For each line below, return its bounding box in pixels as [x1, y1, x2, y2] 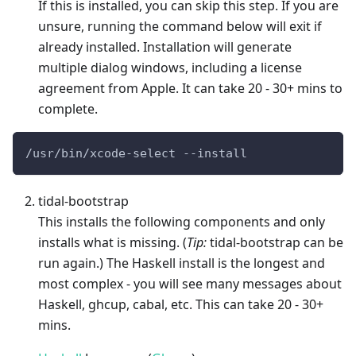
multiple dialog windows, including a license [38, 59, 302, 76]
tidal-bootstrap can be [207, 234, 343, 251]
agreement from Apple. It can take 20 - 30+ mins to [38, 79, 342, 97]
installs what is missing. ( [38, 234, 187, 251]
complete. [38, 100, 98, 118]
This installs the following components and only [38, 213, 325, 230]
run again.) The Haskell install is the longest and [38, 254, 325, 272]
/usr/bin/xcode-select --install [25, 146, 247, 161]
